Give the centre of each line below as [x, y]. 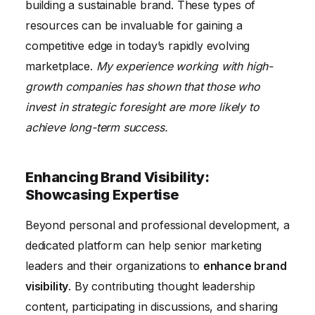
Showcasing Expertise [103, 194]
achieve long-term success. [97, 127]
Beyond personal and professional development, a [157, 225]
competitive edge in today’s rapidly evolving [138, 45]
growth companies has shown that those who [143, 86]
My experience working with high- [185, 66]
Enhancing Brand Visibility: [117, 177]
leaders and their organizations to [114, 265]
